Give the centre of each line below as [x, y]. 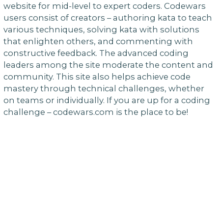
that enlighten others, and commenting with [98, 41]
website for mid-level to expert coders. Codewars [104, 6]
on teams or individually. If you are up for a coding [107, 100]
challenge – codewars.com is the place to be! [96, 112]
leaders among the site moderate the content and [108, 65]
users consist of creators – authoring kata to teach [108, 18]
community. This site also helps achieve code [97, 77]
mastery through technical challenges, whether [104, 89]
